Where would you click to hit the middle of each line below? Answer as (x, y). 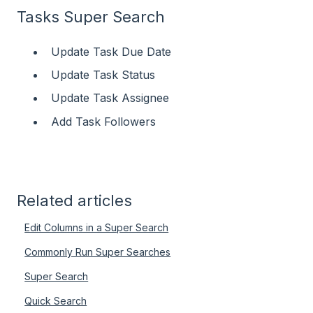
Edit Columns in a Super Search (97, 227)
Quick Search (56, 300)
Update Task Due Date (111, 52)
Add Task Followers (103, 121)
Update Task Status (103, 75)
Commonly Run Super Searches (98, 252)
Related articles (74, 200)
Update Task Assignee (110, 98)
